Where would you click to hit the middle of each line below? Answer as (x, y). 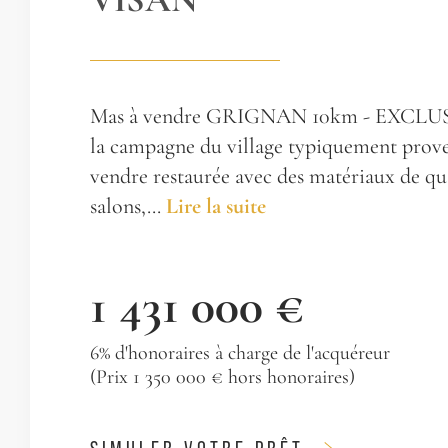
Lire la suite (216, 206)
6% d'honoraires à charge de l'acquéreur (240, 353)
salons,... (128, 206)
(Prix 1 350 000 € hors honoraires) (222, 377)
